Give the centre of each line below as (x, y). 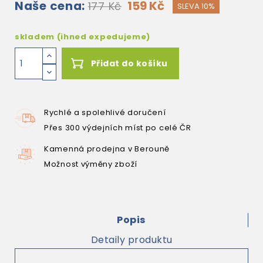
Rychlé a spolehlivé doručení (105, 112)
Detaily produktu (131, 240)
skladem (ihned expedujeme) (83, 37)
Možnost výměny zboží (91, 164)
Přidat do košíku (129, 63)
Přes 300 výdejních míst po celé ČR (118, 128)
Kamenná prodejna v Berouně (107, 149)
